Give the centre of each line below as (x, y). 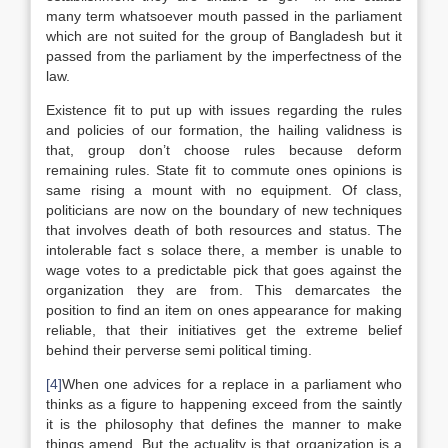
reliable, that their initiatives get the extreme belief (224, 330)
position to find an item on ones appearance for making (224, 310)
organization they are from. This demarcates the (224, 290)
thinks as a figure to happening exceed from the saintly (224, 404)
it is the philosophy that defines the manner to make (224, 424)
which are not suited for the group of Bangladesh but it (224, 36)
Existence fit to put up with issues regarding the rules (224, 110)
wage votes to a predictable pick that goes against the (224, 270)
